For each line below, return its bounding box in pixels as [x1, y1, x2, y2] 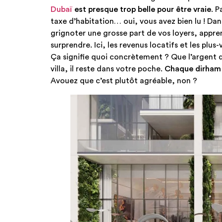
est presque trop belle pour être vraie [72, 5, 211, 14]
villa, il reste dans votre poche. [51, 65, 165, 73]
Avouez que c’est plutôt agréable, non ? [51, 77, 197, 85]
